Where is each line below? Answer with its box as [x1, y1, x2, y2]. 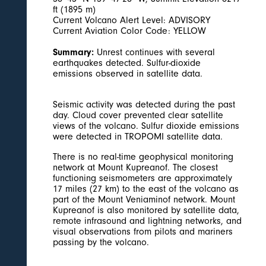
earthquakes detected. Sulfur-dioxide [53, 57, 201, 68]
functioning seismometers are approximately [53, 172, 233, 183]
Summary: [53, 46, 94, 58]
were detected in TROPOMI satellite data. [53, 131, 223, 142]
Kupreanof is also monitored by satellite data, [53, 204, 240, 216]
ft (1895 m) [53, 4, 96, 15]
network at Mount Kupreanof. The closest [53, 161, 218, 173]
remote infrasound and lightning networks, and [53, 215, 242, 226]
